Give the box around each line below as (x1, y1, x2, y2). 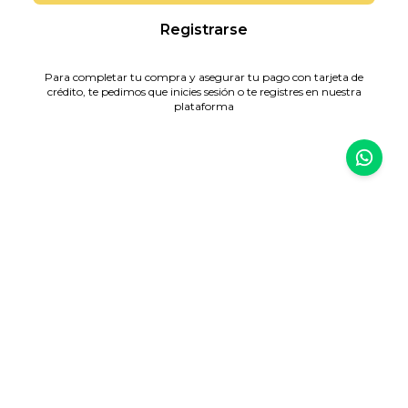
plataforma (174, 99, 234, 113)
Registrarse (160, 21, 248, 38)
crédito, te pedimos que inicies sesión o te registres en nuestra (46, 85, 362, 98)
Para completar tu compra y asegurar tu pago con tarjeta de (45, 70, 363, 84)
